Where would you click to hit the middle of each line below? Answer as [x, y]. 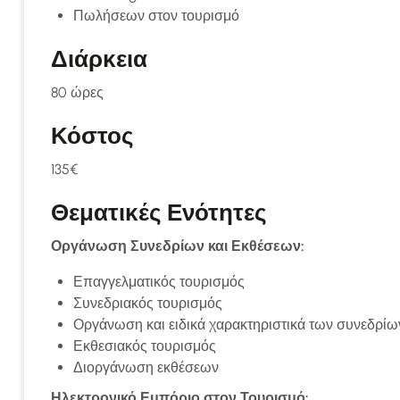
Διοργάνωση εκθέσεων [146, 367]
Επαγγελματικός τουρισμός [159, 282]
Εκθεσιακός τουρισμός [145, 346]
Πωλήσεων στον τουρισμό [156, 16]
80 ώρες [77, 92]
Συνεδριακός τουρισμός [148, 303]
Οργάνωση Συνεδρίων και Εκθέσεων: [178, 246]
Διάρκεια [99, 59]
